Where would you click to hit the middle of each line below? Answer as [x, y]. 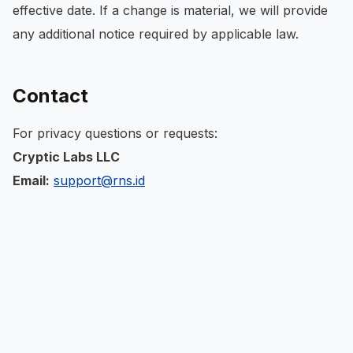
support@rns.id [99, 180]
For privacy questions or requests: [115, 133]
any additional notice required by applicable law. [156, 34]
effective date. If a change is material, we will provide [170, 10]
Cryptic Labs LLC [66, 157]
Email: [31, 180]
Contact [50, 96]
